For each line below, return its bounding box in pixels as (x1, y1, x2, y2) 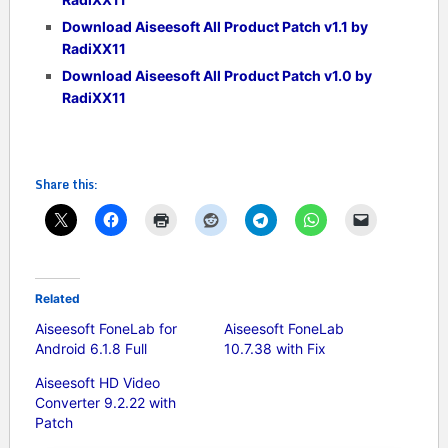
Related (34, 290, 80, 306)
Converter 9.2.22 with (34, 393, 176, 411)
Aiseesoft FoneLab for (34, 319, 177, 337)
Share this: (34, 174, 98, 194)
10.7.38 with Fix (223, 339, 326, 357)
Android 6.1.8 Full (34, 339, 147, 357)
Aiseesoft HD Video (34, 373, 160, 391)
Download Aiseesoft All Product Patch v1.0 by (61, 66, 372, 84)
